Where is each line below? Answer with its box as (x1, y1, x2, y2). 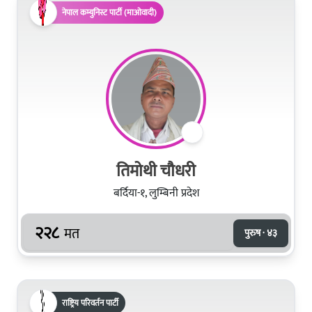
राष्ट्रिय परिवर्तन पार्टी (62, 295, 118, 310)
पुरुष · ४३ (244, 224, 277, 241)
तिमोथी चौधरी (116, 157, 196, 185)
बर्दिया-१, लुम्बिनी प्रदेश (113, 183, 199, 203)
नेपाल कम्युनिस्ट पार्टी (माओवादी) (62, 5, 157, 19)
